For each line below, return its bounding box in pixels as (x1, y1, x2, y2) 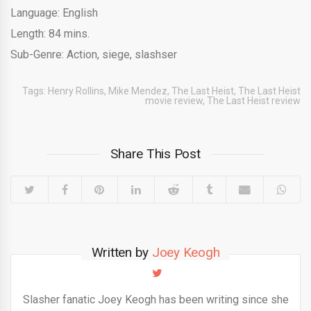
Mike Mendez (108, 85, 167, 97)
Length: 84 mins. (10, 27, 90, 41)
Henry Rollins (48, 85, 104, 97)
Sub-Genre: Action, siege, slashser (10, 48, 177, 62)
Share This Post (110, 146, 201, 162)
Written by (91, 244, 152, 261)
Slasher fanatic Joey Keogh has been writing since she (22, 293, 289, 307)
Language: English (10, 6, 98, 20)
